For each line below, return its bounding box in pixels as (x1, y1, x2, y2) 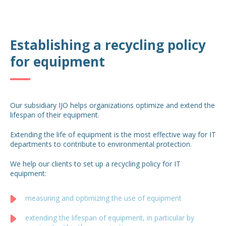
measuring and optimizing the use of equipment (25, 193, 182, 203)
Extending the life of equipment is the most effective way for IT (10, 129, 216, 139)
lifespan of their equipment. (10, 109, 99, 120)
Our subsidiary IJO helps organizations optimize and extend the (10, 100, 215, 110)
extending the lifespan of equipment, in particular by (25, 212, 194, 222)
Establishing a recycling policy (10, 35, 206, 54)
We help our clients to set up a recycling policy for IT (10, 158, 181, 168)
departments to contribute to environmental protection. (10, 139, 192, 149)
